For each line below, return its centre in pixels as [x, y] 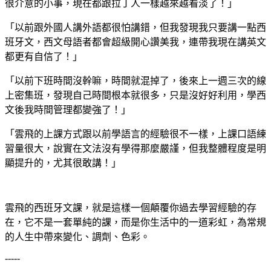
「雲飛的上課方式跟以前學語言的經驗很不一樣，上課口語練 [135, 134]
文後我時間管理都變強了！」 [68, 109]
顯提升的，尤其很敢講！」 [63, 163]
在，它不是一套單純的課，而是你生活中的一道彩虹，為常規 [135, 222]
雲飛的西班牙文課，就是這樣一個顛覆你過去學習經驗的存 [131, 207]
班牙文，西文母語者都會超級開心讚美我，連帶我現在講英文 [135, 42]
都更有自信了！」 [44, 56]
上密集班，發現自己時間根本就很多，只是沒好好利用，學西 [135, 95]
